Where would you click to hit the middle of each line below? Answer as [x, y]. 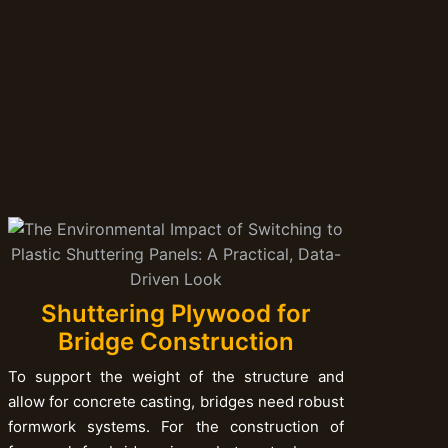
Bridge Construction [175, 342]
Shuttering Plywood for [175, 314]
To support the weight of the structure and [175, 377]
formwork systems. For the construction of [175, 427]
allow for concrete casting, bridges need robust [175, 402]
